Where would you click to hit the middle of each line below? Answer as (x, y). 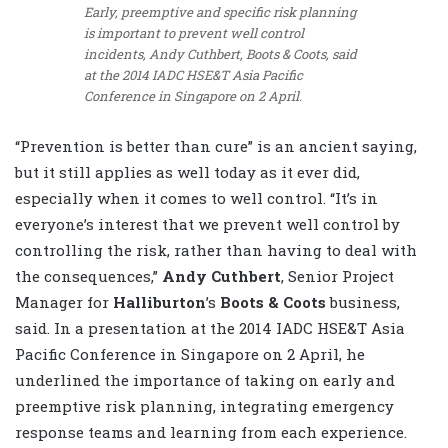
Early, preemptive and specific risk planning (220, 11)
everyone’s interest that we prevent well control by (207, 224)
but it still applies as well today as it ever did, (187, 172)
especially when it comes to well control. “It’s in (196, 198)
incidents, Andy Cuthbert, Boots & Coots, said (220, 53)
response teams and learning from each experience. (211, 432)
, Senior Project (337, 276)
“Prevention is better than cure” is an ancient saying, (216, 146)
